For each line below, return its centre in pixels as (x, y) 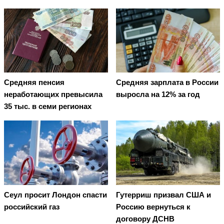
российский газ (32, 206)
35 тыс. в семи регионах (48, 106)
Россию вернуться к (153, 206)
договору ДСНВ (145, 218)
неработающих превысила (53, 94)
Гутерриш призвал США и (163, 194)
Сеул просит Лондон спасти (55, 194)
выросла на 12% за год (158, 94)
